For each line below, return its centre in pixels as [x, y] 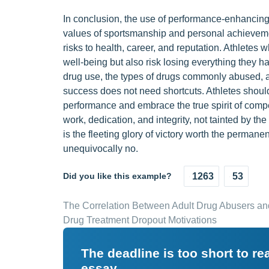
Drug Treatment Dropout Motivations [140, 220]
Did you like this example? [117, 176]
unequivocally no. [100, 149]
